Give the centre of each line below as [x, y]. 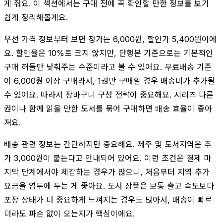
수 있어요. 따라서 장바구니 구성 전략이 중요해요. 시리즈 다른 [109, 94]
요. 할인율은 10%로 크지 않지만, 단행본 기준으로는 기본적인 [109, 53]
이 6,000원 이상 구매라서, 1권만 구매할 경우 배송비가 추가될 [110, 81]
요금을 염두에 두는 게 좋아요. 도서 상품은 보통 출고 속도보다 [109, 186]
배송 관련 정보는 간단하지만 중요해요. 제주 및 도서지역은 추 [108, 144]
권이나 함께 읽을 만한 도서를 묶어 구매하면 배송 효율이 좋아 [108, 108]
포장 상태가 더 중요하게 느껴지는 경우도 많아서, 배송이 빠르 [108, 199]
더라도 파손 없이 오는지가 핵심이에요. [69, 213]
